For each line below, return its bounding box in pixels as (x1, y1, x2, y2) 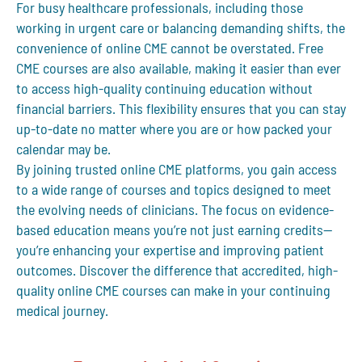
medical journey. (16, 301, 108, 320)
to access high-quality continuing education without (16, 79, 313, 98)
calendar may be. (16, 140, 111, 158)
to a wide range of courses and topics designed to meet (16, 180, 331, 199)
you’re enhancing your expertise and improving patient (16, 241, 324, 259)
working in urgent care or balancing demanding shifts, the (16, 19, 345, 37)
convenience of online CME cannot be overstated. (16, 39, 298, 57)
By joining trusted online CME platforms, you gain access (16, 160, 337, 179)
